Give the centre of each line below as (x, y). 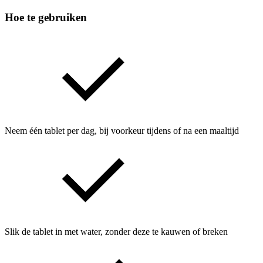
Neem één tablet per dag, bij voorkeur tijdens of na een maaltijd (122, 130)
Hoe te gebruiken (46, 18)
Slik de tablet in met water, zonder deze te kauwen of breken (116, 231)
